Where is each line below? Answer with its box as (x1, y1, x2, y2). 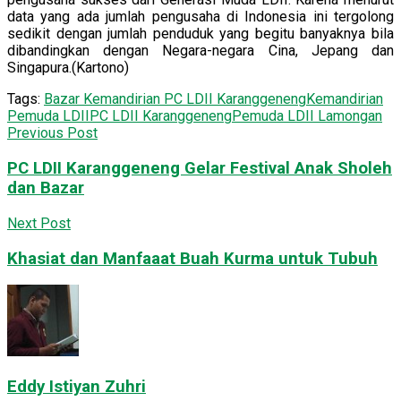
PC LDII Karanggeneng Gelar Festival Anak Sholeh (7, 158, 392, 179)
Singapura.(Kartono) (7, 59, 129, 77)
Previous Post (7, 124, 98, 142)
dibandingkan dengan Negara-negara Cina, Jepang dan (7, 42, 394, 60)
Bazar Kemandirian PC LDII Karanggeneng (44, 90, 306, 108)
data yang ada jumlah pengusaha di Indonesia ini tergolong (7, 8, 394, 26)
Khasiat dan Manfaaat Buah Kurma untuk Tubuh (7, 248, 378, 269)
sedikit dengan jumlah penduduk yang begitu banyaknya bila (7, 25, 394, 43)
